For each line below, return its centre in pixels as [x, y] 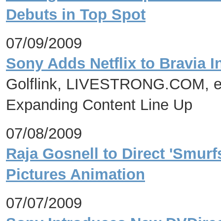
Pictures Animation [75, 174]
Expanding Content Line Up [99, 105]
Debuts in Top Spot [76, 15]
